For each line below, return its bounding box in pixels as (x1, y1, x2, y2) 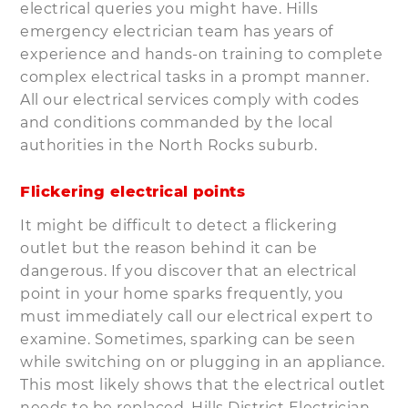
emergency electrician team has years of (20, 22, 333, 40)
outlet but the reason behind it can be (20, 239, 318, 257)
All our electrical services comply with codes (20, 90, 360, 108)
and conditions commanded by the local (20, 113, 333, 131)
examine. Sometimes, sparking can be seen (20, 330, 356, 348)
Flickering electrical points (20, 181, 246, 200)
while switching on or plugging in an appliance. (20, 352, 385, 371)
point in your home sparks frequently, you (20, 284, 344, 302)
